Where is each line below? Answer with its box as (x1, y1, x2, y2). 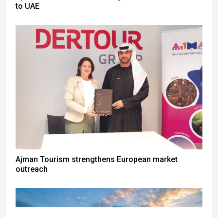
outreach (16, 164, 48, 174)
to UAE (16, 1, 39, 11)
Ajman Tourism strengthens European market (16, 155, 178, 164)
